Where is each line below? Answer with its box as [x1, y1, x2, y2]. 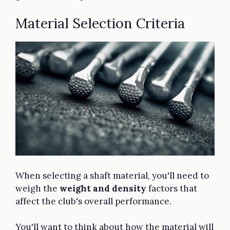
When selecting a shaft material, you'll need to [15, 169, 209, 181]
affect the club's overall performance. [15, 195, 171, 207]
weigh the [15, 182, 60, 194]
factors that [146, 182, 197, 194]
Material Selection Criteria [15, 14, 185, 32]
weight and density [60, 182, 146, 194]
